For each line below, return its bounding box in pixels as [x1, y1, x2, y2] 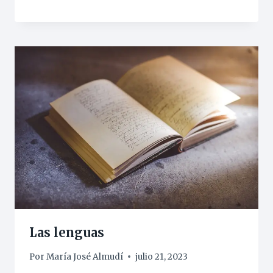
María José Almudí [46, 251, 124, 262]
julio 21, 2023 [135, 251, 188, 262]
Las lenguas [29, 225, 104, 241]
